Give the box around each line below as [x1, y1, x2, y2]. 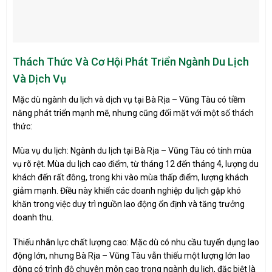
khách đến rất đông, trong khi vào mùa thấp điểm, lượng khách [13, 172, 248, 183]
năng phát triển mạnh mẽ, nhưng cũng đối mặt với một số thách [13, 108, 254, 118]
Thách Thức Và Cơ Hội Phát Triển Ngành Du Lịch [13, 55, 249, 69]
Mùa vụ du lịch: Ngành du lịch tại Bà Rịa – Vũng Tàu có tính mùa [13, 146, 251, 156]
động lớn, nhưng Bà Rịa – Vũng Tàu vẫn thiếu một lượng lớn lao [13, 250, 250, 260]
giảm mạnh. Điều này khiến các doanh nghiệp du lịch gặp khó [13, 186, 241, 196]
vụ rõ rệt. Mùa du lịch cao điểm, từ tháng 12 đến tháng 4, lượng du [13, 159, 259, 169]
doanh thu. [13, 212, 53, 223]
